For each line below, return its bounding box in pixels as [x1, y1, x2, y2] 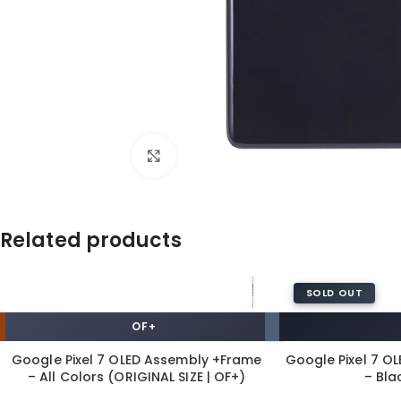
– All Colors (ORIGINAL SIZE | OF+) [28, 367, 246, 386]
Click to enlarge [176, 147, 274, 163]
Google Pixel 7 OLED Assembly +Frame [12, 350, 262, 369]
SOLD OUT [305, 285, 363, 300]
